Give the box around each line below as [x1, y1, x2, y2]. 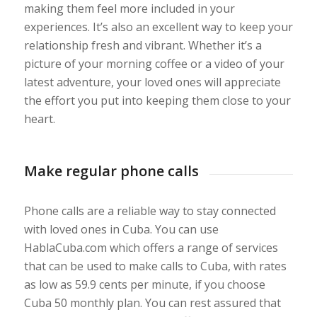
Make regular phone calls [23, 161, 199, 180]
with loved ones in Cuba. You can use [23, 221, 219, 237]
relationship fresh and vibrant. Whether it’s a [23, 37, 262, 53]
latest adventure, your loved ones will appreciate [23, 74, 281, 90]
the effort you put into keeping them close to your [23, 92, 291, 108]
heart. [23, 110, 55, 127]
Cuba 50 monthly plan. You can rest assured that [23, 294, 281, 311]
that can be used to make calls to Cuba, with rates [23, 258, 287, 274]
